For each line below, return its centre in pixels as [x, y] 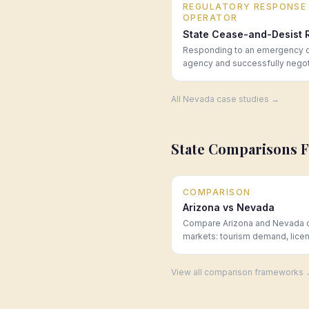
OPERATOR [210, 18]
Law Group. [206, 262]
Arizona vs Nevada [229, 207]
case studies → [247, 99]
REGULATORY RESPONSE [245, 7]
